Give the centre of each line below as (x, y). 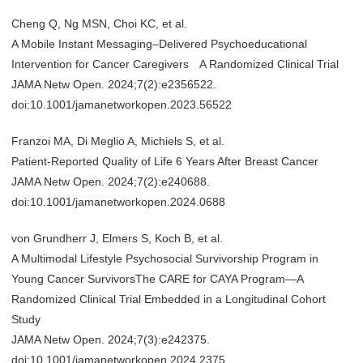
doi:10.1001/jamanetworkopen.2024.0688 (118, 202)
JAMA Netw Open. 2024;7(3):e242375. (111, 340)
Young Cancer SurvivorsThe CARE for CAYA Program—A (157, 279)
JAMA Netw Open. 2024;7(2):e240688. (111, 181)
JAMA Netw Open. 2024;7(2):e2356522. (114, 84)
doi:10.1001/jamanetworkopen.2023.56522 (122, 105)
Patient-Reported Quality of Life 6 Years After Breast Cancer (165, 161)
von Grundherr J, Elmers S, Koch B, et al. (117, 238)
